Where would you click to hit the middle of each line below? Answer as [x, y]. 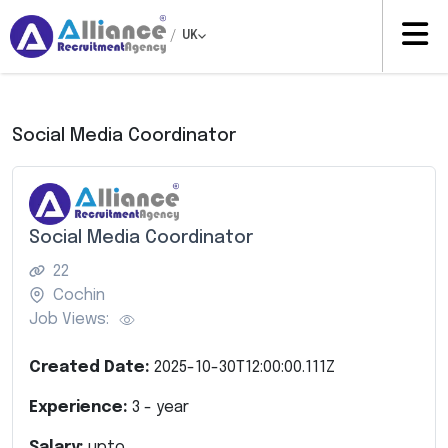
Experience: [80, 407]
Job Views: [69, 319]
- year [164, 407]
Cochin [79, 295]
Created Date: [91, 367]
